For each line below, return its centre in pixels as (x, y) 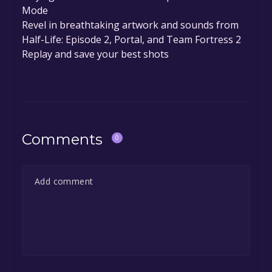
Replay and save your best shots (95, 54)
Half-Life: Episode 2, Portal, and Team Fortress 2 (131, 39)
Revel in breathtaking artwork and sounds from (130, 25)
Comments (62, 139)
